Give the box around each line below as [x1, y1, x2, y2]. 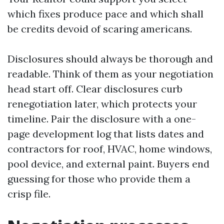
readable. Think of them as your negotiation [7, 67, 213, 80]
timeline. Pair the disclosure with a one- [7, 112, 196, 125]
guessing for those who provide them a [7, 172, 190, 185]
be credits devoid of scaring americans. [7, 22, 192, 35]
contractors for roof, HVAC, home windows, [7, 142, 212, 155]
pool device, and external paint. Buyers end [7, 157, 209, 170]
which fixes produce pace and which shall [7, 7, 203, 20]
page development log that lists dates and [7, 127, 204, 140]
